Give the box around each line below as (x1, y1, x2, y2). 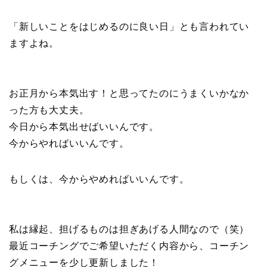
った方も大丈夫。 (9, 105, 89, 116)
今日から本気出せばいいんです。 (9, 122, 159, 132)
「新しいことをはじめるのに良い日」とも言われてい (9, 21, 250, 32)
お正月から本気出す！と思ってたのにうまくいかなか (9, 88, 250, 99)
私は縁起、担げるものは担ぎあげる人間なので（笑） (9, 224, 250, 235)
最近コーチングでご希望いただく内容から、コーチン (9, 241, 250, 252)
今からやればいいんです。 (9, 138, 129, 149)
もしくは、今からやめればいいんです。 (9, 174, 190, 185)
